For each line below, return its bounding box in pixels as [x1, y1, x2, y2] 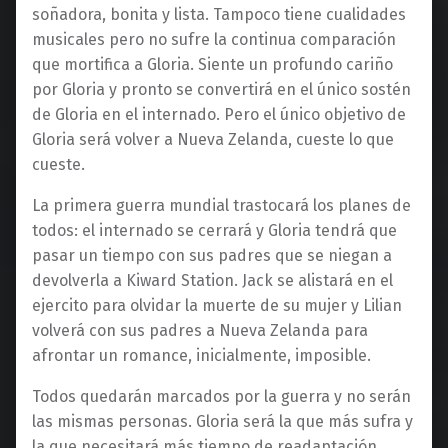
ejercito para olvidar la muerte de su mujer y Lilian [32, 296, 402, 316]
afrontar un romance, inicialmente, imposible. [32, 346, 371, 366]
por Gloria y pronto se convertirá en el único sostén [32, 80, 411, 100]
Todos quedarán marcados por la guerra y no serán [32, 387, 411, 407]
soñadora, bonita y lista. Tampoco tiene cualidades [32, 5, 406, 25]
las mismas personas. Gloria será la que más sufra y [32, 412, 413, 432]
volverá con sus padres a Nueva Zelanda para [32, 321, 368, 341]
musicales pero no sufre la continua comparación [32, 30, 396, 50]
